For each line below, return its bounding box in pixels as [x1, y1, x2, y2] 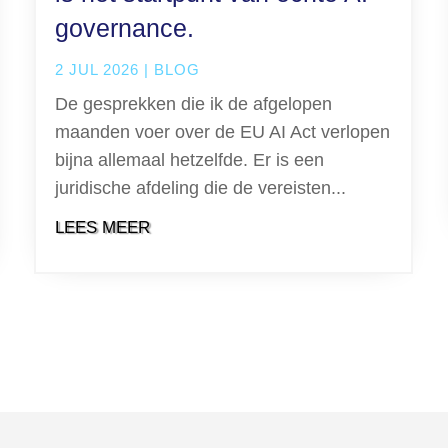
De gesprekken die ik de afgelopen [55, 93, 333, 114]
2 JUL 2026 [55, 60, 140, 78]
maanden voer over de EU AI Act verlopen [55, 121, 391, 142]
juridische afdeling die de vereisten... [55, 177, 347, 198]
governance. [55, 13, 195, 42]
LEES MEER [55, 217, 151, 237]
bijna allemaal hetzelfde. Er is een [55, 149, 325, 170]
